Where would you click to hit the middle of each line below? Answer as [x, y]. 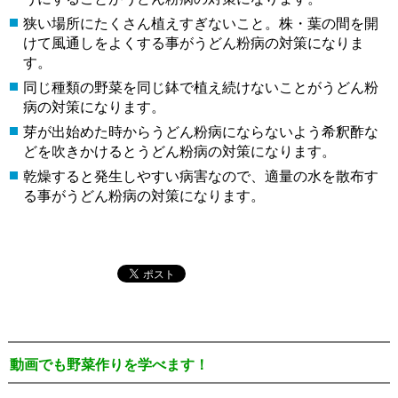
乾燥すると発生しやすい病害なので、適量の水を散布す [200, 176]
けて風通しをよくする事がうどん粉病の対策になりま [193, 43]
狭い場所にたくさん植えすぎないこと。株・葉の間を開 [200, 23]
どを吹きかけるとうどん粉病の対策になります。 [179, 151]
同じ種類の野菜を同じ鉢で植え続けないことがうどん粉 [200, 87]
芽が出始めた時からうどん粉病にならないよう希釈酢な [200, 131]
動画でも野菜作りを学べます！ [109, 364]
